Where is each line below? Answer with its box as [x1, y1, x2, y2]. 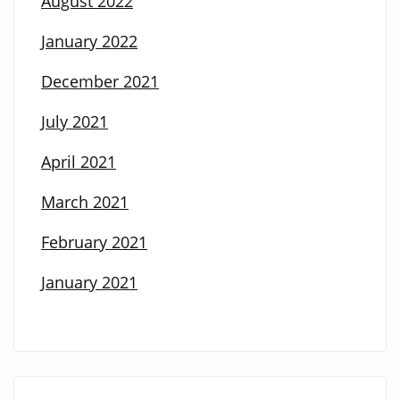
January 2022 [41, 30, 137, 53]
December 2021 [41, 71, 159, 93]
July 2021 [41, 111, 108, 133]
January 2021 [41, 271, 137, 294]
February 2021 [41, 231, 147, 254]
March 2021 [41, 191, 129, 213]
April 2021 [41, 151, 116, 173]
